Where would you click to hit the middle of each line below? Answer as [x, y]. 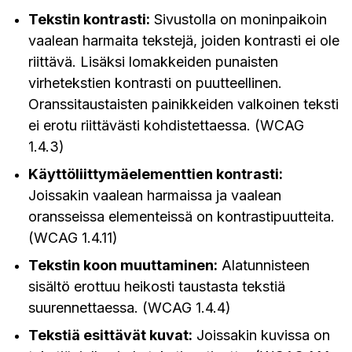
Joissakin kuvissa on [261, 335]
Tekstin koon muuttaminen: [123, 265]
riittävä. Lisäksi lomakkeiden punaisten [153, 62]
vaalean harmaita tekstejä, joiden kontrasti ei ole [184, 40]
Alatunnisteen [264, 265]
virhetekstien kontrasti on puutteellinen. [155, 83]
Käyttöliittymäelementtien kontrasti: [156, 174]
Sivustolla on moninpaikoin [238, 19]
